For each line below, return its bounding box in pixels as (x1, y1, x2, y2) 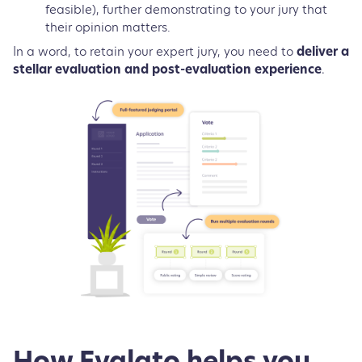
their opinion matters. (45, 18, 174, 36)
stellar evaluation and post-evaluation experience (13, 64, 322, 77)
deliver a (297, 46, 349, 59)
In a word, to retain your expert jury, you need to (13, 46, 297, 59)
